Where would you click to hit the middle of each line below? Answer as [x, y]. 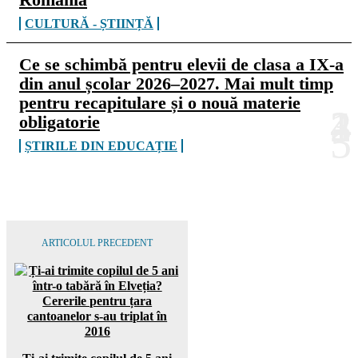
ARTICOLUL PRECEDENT [97, 243]
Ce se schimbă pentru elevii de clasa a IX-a [181, 64]
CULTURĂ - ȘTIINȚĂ [89, 23]
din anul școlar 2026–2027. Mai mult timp [176, 83]
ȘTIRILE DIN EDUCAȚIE [101, 145]
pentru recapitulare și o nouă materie [160, 102]
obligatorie [60, 121]
